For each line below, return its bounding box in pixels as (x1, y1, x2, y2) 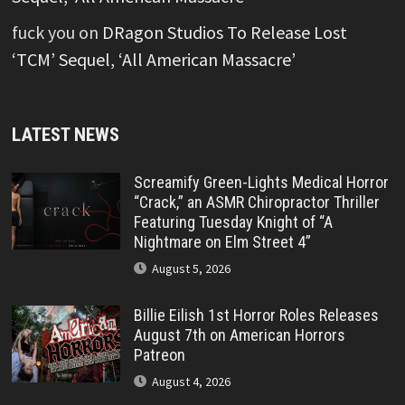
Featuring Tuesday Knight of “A (133, 212, 333, 231)
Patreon (133, 344, 185, 364)
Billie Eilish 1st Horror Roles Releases (133, 305, 379, 325)
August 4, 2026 (151, 372, 231, 390)
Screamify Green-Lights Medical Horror (133, 172, 389, 192)
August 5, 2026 (151, 259, 231, 277)
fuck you (11, 20, 75, 43)
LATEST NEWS (11, 123, 119, 146)
